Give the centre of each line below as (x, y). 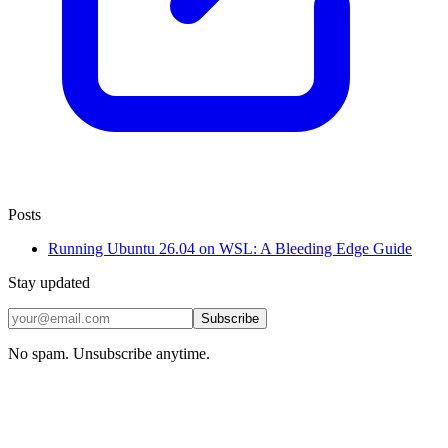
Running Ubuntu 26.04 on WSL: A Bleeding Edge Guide (230, 248)
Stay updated (49, 282)
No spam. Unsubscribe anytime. (109, 353)
